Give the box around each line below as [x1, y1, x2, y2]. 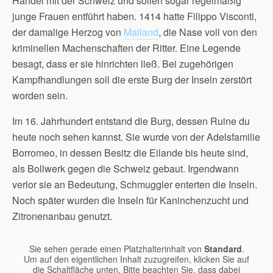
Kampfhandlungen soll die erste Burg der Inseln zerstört [12, 73, 252, 87]
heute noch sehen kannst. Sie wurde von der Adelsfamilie [12, 130, 260, 144]
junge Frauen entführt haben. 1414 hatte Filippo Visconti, [12, 9, 257, 23]
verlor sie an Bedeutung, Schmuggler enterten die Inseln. [12, 177, 257, 191]
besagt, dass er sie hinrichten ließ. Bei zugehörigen [12, 57, 233, 71]
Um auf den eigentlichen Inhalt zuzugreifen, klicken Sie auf [24, 253, 249, 265]
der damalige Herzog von [12, 25, 124, 39]
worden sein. [12, 88, 68, 102]
